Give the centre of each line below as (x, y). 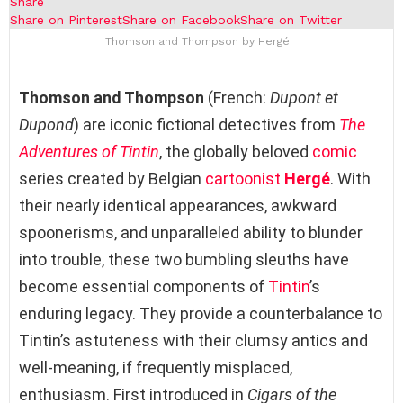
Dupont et (304, 98)
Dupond (46, 125)
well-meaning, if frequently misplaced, (156, 368)
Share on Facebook (181, 20)
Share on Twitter (291, 20)
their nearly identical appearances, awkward (178, 206)
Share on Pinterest (66, 20)
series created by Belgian (112, 179)
